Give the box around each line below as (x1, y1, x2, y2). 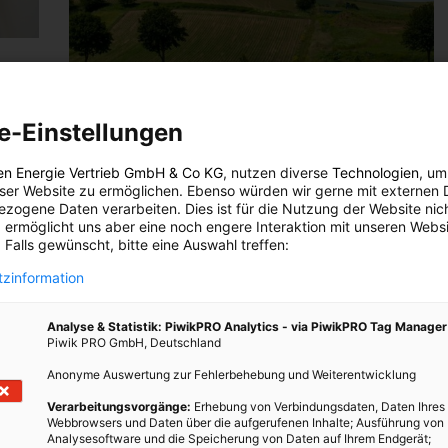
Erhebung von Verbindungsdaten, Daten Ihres (191, 399, 445, 414)
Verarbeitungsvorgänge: (47, 399, 191, 414)
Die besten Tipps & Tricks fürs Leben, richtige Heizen (82, 217, 421, 239)
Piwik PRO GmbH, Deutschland (47, 335, 221, 350)
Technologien (332, 164, 419, 181)
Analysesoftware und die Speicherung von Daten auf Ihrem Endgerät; (47, 431, 431, 446)
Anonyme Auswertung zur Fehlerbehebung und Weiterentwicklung (47, 367, 416, 382)
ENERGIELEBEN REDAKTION (255, 183, 395, 200)
